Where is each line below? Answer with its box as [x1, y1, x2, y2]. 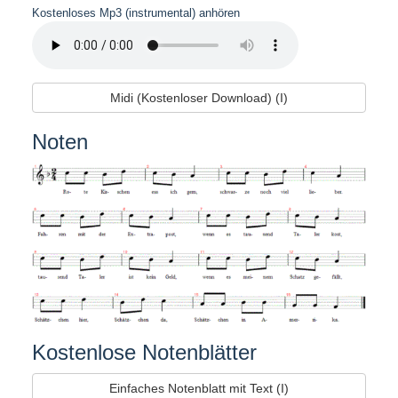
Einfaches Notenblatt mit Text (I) [109, 381, 289, 396]
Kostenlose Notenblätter [31, 340, 257, 365]
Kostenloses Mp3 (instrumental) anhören [31, 6, 240, 20]
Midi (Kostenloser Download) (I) [110, 90, 288, 105]
